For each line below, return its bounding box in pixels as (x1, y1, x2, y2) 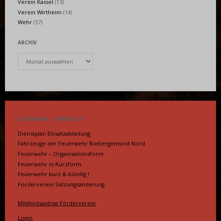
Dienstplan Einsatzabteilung (18, 129, 91, 137)
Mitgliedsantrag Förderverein (18, 199, 96, 207)
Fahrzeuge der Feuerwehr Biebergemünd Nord (18, 140, 146, 147)
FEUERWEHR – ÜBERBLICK (18, 115, 84, 123)
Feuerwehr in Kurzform (18, 160, 82, 168)
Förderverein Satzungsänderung (18, 180, 105, 188)
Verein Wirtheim (18, 8, 62, 16)
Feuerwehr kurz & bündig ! (18, 170, 90, 178)
